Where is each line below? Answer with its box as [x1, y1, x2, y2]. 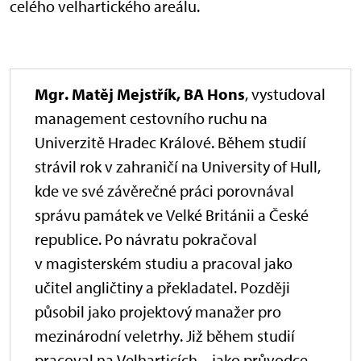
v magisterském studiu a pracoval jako [35, 252, 293, 273]
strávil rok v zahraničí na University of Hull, [35, 156, 321, 176]
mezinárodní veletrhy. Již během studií [35, 325, 295, 346]
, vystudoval [245, 83, 326, 104]
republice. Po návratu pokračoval [35, 228, 257, 249]
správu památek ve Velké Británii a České [35, 204, 309, 225]
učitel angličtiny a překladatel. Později [35, 276, 290, 297]
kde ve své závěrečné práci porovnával [35, 180, 294, 201]
